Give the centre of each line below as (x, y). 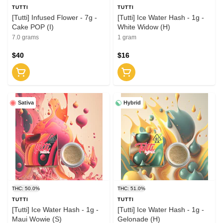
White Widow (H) (144, 27)
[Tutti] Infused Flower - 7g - (55, 18)
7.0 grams (25, 38)
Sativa (26, 103)
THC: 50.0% (26, 189)
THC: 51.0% (131, 189)
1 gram (127, 38)
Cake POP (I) (33, 27)
